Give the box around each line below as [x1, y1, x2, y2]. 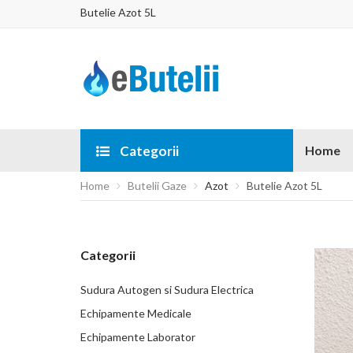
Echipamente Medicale [80, 307, 191, 320]
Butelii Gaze [128, 179, 187, 192]
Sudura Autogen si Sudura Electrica [80, 283, 254, 296]
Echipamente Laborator [80, 330, 195, 344]
